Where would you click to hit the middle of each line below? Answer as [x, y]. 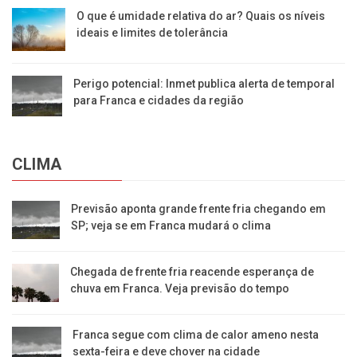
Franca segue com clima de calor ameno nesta [196, 335]
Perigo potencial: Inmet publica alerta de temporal [204, 84]
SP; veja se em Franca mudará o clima [171, 225]
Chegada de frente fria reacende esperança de [192, 272]
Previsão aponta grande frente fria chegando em [198, 208]
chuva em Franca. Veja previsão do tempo [180, 289]
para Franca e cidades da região [158, 101]
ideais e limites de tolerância [152, 33]
